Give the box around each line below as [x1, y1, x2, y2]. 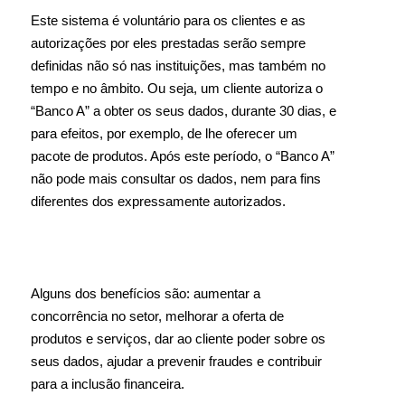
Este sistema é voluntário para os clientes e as [31, 13, 306, 28]
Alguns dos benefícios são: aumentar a [31, 286, 260, 301]
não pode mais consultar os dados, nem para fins [31, 171, 321, 186]
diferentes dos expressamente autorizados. [31, 193, 286, 209]
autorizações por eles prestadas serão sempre [31, 35, 306, 51]
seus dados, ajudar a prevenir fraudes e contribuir [31, 353, 322, 369]
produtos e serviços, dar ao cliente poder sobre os [31, 331, 325, 346]
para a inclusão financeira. [31, 376, 184, 391]
